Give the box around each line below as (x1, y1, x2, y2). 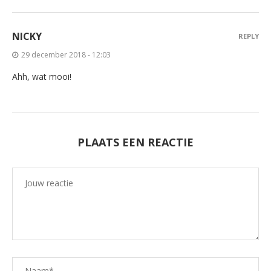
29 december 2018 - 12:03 (21, 50, 111, 60)
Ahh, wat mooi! (12, 71, 71, 83)
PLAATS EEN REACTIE (77, 135, 194, 150)
